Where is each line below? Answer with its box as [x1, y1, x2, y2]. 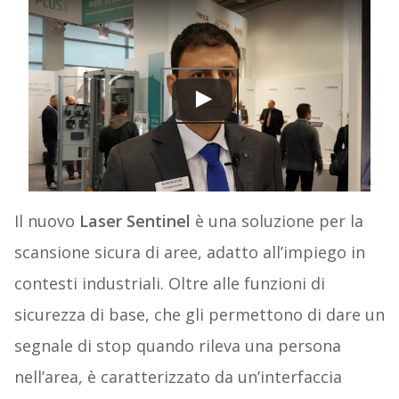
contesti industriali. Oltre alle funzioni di [13, 273, 325, 295]
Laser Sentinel [78, 210, 191, 232]
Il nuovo [13, 210, 79, 232]
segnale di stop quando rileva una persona [13, 335, 341, 357]
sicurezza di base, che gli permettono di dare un [13, 304, 385, 326]
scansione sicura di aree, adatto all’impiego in [13, 241, 365, 264]
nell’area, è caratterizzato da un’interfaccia [13, 366, 342, 388]
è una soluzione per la [190, 210, 363, 232]
